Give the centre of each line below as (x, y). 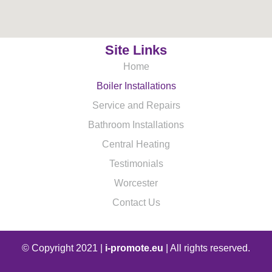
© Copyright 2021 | (63, 248)
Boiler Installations (136, 86)
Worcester (136, 183)
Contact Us (136, 203)
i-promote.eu (134, 248)
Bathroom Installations (136, 125)
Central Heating (136, 144)
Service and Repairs (136, 106)
